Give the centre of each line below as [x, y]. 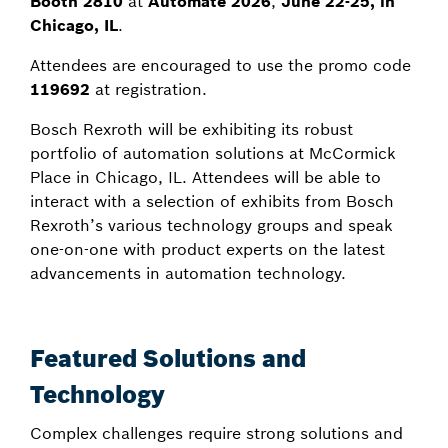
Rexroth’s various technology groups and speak [211, 225]
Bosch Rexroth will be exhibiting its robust [191, 129]
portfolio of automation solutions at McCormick [213, 153]
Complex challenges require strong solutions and [216, 433]
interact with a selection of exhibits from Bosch [212, 201]
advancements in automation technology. [188, 273]
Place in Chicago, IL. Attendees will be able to [205, 177]
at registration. [148, 89]
